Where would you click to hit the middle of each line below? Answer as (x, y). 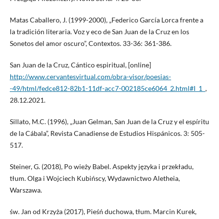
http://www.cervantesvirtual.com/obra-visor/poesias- (90, 76)
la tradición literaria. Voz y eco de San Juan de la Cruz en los (99, 31)
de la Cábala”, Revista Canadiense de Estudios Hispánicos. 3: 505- (107, 133)
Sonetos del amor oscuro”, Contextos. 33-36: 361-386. (90, 43)
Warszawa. (26, 190)
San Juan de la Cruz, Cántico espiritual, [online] (80, 65)
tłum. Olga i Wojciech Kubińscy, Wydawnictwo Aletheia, (95, 178)
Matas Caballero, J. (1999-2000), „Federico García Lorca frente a (106, 20)
